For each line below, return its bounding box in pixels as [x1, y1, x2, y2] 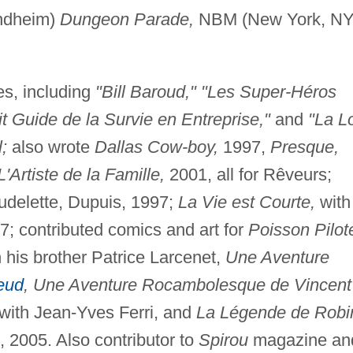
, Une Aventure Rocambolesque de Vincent [23, 274, 351, 295]
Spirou [198, 329, 248, 350]
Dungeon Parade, [59, 9, 194, 29]
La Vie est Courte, [177, 191, 315, 212]
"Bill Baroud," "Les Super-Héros [95, 81, 336, 102]
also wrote [6, 136, 95, 157]
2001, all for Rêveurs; [164, 164, 332, 184]
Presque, [269, 136, 339, 157]
